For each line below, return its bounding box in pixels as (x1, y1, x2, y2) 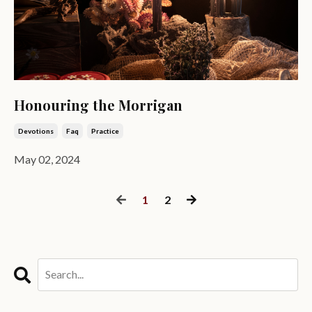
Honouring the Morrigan (14, 95, 182, 114)
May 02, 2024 (14, 152, 80, 166)
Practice (91, 126, 119, 135)
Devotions (18, 126, 54, 135)
